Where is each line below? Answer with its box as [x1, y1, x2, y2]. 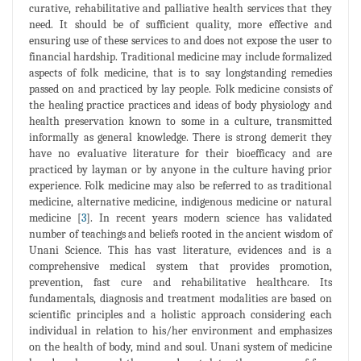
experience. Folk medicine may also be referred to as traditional [29, 178, 332, 193]
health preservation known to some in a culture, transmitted [29, 114, 332, 128]
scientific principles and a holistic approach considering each [29, 307, 332, 322]
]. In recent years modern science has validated [86, 210, 332, 225]
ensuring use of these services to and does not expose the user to [29, 33, 332, 48]
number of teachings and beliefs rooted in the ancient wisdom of [29, 226, 332, 241]
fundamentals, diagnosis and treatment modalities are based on [29, 291, 332, 305]
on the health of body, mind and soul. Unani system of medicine [29, 339, 332, 354]
